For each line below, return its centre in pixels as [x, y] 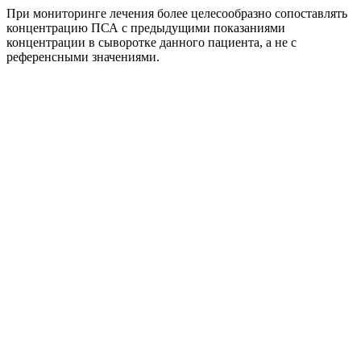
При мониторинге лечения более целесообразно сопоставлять [177, 13]
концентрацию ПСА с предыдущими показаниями [146, 27]
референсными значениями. [83, 56]
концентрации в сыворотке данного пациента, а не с [151, 42]
